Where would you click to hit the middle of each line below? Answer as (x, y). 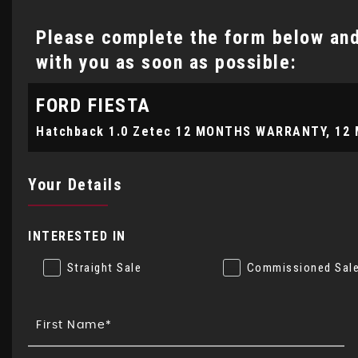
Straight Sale (104, 268)
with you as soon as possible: (167, 62)
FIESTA (116, 105)
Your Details (75, 185)
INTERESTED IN (77, 236)
